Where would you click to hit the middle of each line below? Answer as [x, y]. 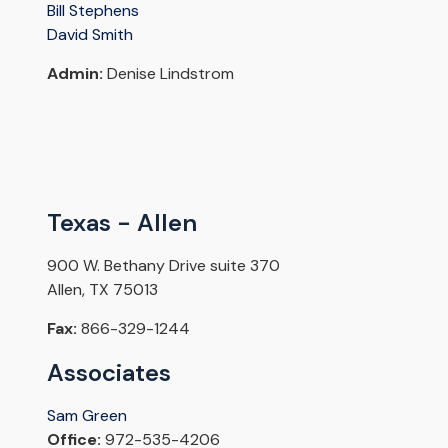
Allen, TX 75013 [102, 290]
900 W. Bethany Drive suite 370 [163, 266]
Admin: [74, 74]
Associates [108, 373]
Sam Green [86, 416]
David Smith [89, 35]
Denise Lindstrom [168, 74]
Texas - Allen [121, 223]
